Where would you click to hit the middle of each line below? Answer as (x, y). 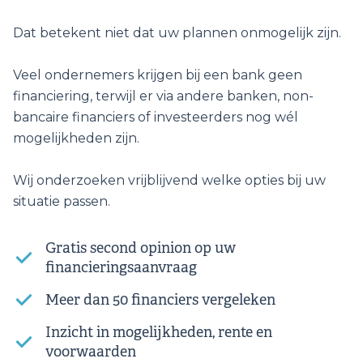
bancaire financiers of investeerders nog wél (156, 117)
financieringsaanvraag (121, 268)
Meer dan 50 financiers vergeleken (160, 300)
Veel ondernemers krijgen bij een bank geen (158, 75)
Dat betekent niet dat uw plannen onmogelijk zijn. (177, 33)
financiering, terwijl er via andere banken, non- (163, 96)
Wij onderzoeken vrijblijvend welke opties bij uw (169, 181)
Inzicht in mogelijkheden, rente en (159, 333)
